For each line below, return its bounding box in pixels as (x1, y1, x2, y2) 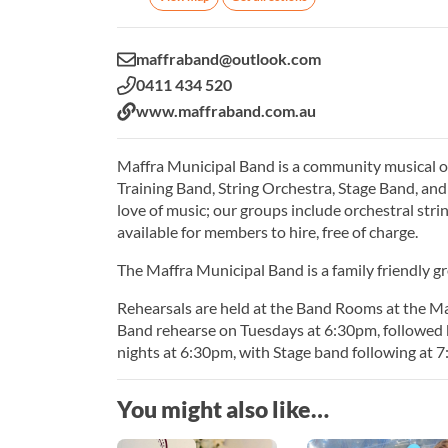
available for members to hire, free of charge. (117, 222, 418, 242)
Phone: (116, 74, 166, 94)
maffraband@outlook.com (136, 49, 321, 69)
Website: (116, 100, 181, 120)
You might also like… (117, 396, 329, 424)
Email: (116, 48, 158, 68)
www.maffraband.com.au (136, 101, 316, 121)
